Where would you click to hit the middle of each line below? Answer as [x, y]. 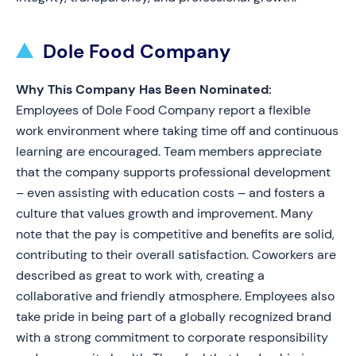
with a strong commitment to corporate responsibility [172, 337]
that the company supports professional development [173, 172]
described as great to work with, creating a [140, 275]
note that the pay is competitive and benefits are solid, [175, 234]
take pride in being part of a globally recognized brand [174, 317]
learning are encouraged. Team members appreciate [169, 151]
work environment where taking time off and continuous [177, 131]
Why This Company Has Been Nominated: [144, 89]
